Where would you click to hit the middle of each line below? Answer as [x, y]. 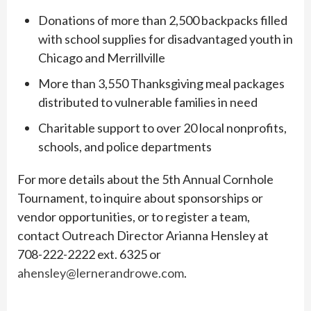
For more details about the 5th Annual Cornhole [145, 179]
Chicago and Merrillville [102, 57]
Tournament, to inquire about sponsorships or [140, 197]
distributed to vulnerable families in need [148, 102]
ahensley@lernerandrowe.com [101, 272]
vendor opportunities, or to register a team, [134, 216]
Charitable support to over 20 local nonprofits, [162, 127]
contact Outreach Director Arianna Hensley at [143, 235]
